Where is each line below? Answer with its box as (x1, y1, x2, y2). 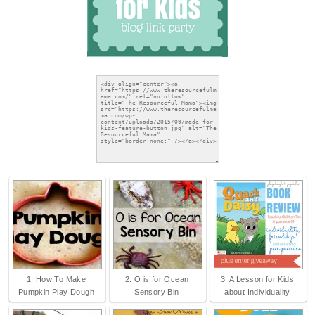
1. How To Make (26, 275, 86, 284)
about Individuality (224, 288, 290, 297)
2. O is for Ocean (124, 275, 189, 284)
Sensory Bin (134, 288, 179, 297)
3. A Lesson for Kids (220, 275, 294, 284)
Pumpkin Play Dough (18, 288, 95, 297)
